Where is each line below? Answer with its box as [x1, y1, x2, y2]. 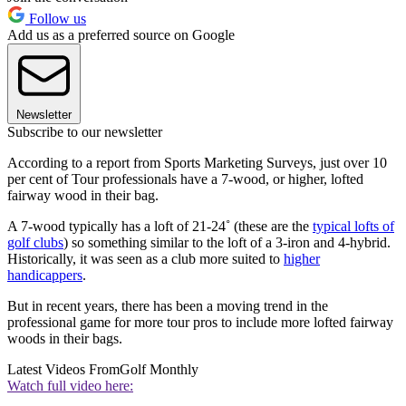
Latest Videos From [7, 362, 120, 378]
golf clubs [7, 235, 63, 251]
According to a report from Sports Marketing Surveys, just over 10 [7, 155, 387, 171]
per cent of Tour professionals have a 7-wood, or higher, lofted [7, 171, 363, 188]
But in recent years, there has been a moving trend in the [7, 298, 328, 314]
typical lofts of [313, 218, 394, 235]
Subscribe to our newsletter [7, 124, 162, 140]
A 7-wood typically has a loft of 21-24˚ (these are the [7, 218, 313, 235]
